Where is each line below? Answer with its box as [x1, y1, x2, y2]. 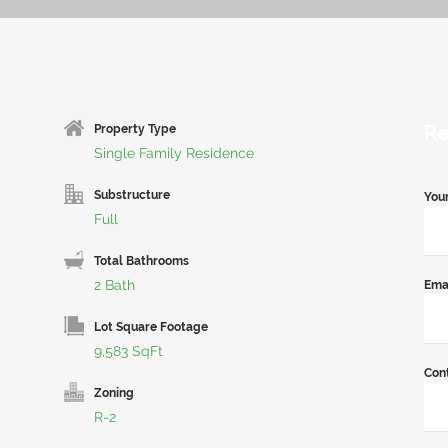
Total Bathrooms [94, 254, 189, 268]
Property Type [94, 122, 176, 136]
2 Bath [94, 277, 135, 293]
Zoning [94, 386, 134, 400]
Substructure [94, 188, 170, 202]
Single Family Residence [94, 145, 254, 161]
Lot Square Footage [94, 320, 208, 334]
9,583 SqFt [94, 343, 163, 359]
